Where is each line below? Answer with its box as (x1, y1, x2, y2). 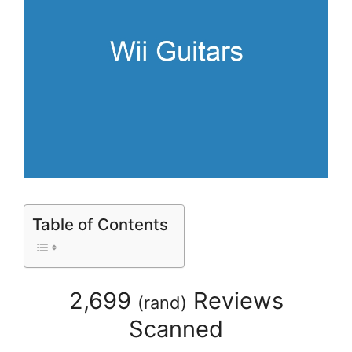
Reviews (186, 287, 284, 315)
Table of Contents (32, 214, 168, 234)
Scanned (129, 315, 223, 343)
